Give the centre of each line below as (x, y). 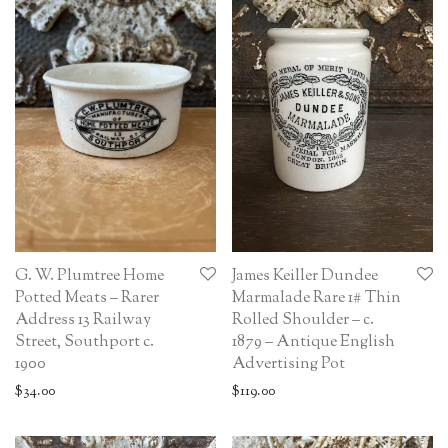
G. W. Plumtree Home (89, 277)
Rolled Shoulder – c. (303, 321)
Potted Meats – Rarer (87, 299)
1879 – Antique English (313, 343)
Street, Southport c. (84, 343)
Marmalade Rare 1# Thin (316, 299)
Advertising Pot (288, 365)
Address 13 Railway (83, 321)
